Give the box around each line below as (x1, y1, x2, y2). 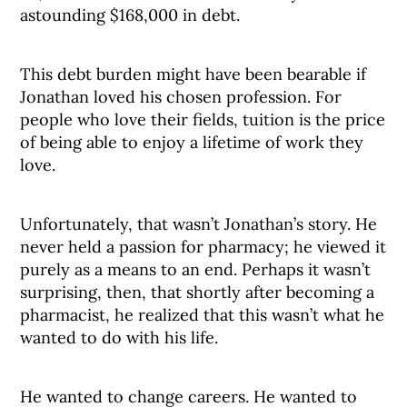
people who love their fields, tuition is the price (20, 109, 386, 130)
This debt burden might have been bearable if (20, 64, 367, 84)
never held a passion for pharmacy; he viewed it (20, 236, 387, 257)
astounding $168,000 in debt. (20, 5, 241, 25)
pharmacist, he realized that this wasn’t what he (20, 304, 385, 325)
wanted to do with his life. (20, 327, 219, 348)
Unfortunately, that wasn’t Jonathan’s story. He (20, 213, 378, 234)
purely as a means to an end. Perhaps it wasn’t (20, 259, 372, 280)
